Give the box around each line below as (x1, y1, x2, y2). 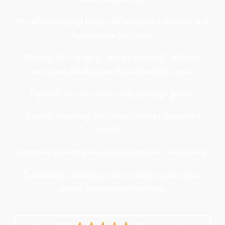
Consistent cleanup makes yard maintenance (22, 170, 203, 180)
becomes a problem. (71, 30, 154, 40)
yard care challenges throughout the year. (29, 66, 196, 76)
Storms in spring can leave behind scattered (25, 111, 200, 122)
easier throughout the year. (59, 183, 166, 194)
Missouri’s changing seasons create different (23, 52, 202, 63)
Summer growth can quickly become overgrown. (16, 147, 209, 158)
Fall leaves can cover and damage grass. (30, 88, 195, 99)
